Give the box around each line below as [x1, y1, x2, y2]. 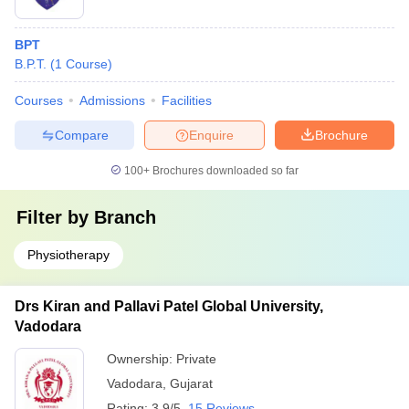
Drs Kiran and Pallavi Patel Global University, [15, 299, 323, 314]
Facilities [162, 93, 212, 108]
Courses [15, 93, 63, 108]
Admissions [79, 93, 145, 108]
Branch [94, 207, 156, 227]
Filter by [16, 207, 94, 227]
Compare [54, 127, 109, 142]
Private [176, 351, 216, 366]
